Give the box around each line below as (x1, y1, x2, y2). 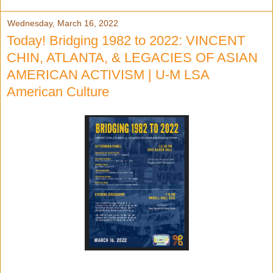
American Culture (7, 83, 109, 99)
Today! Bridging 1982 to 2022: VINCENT (7, 32, 245, 48)
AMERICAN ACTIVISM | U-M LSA (7, 66, 209, 82)
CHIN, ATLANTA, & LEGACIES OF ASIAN (7, 49, 258, 65)
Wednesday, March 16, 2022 (7, 18, 118, 28)
